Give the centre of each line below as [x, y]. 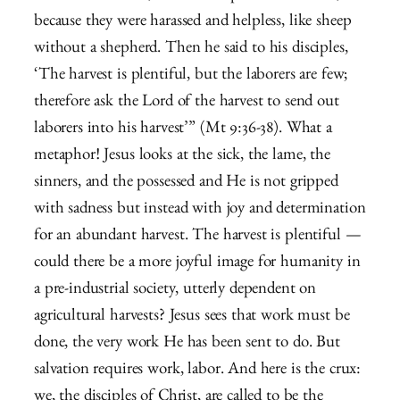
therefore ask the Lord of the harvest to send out [187, 104]
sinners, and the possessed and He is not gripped [186, 184]
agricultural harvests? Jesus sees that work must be [192, 318]
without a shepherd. [100, 50]
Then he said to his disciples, [257, 50]
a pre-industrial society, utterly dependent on [175, 291]
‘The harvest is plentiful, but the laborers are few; [191, 77]
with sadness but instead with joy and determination [200, 211]
